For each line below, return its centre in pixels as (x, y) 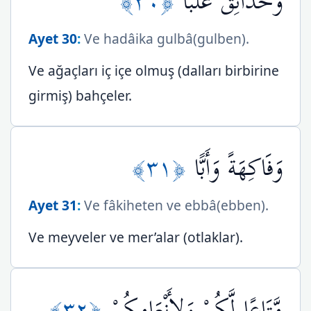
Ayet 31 (53, 205)
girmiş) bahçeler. (80, 95)
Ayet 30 (53, 39)
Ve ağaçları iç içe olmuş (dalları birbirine (154, 70)
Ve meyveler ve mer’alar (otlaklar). (136, 237)
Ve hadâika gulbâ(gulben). (165, 39)
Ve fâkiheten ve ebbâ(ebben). (175, 205)
